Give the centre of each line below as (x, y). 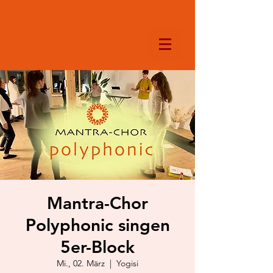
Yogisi (127, 263)
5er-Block (97, 247)
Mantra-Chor (97, 203)
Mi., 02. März (81, 263)
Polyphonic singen (97, 225)
